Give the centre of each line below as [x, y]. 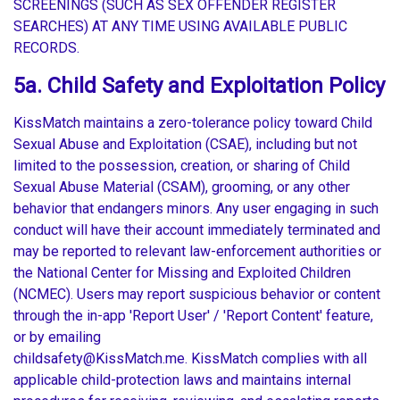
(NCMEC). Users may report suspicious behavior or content [197, 295]
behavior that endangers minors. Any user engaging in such [196, 209]
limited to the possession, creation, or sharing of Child [182, 166]
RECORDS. [48, 48]
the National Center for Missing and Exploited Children [182, 273]
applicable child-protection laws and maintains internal [182, 380]
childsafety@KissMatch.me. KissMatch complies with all [190, 359]
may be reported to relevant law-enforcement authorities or [197, 252]
